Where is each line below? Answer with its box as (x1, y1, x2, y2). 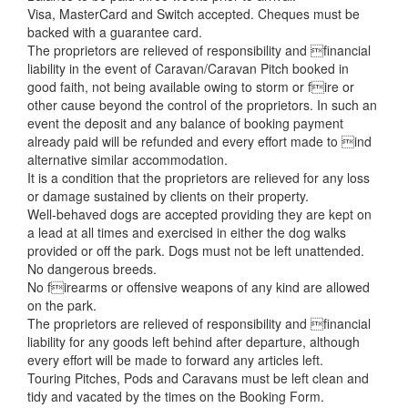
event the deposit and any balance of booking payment (27, 114, 343, 132)
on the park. (27, 296, 97, 314)
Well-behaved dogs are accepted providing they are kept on (27, 205, 372, 223)
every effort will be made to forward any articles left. (27, 351, 323, 369)
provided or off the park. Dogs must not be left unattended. (27, 241, 364, 260)
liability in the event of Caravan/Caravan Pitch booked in (27, 59, 349, 77)
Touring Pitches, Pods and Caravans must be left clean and (27, 369, 369, 387)
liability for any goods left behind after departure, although (27, 332, 360, 351)
